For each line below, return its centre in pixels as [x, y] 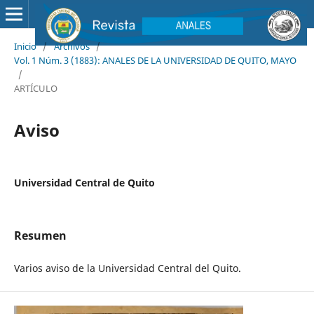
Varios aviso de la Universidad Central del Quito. [127, 268]
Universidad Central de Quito [84, 182]
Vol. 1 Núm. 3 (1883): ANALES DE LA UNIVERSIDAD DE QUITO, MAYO [155, 60]
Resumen [40, 235]
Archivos [71, 46]
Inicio [25, 46]
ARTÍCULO [35, 88]
